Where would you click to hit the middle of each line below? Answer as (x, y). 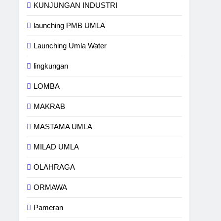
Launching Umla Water (70, 46)
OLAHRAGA (55, 167)
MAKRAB (50, 106)
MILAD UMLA (56, 147)
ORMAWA (51, 187)
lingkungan (51, 66)
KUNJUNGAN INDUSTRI (76, 5)
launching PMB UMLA (70, 25)
